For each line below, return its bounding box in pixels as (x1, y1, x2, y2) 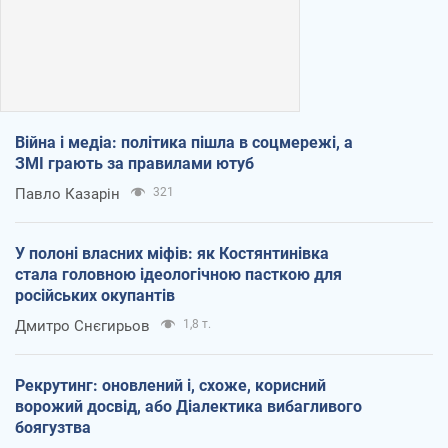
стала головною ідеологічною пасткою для (15, 265, 342, 285)
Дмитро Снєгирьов (15, 317, 150, 336)
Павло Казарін (15, 185, 120, 204)
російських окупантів (15, 286, 175, 306)
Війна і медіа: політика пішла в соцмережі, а (15, 133, 353, 153)
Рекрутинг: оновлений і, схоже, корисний (15, 376, 326, 396)
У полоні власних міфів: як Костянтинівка (15, 244, 329, 264)
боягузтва (15, 418, 91, 438)
